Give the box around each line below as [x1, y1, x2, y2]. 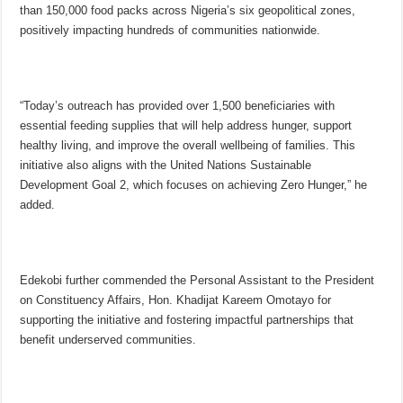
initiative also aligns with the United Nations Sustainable [20, 158, 312, 173]
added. [20, 198, 56, 212]
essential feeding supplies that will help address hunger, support [20, 119, 353, 133]
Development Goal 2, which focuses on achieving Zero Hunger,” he [20, 178, 368, 193]
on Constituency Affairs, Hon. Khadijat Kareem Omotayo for [20, 293, 332, 308]
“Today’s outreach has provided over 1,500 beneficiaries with [20, 99, 336, 113]
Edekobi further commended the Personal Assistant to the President [20, 273, 375, 288]
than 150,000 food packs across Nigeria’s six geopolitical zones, [20, 4, 356, 18]
